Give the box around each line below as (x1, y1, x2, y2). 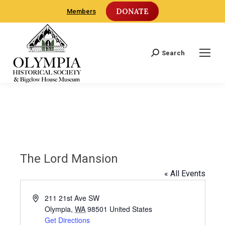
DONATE (116, 7, 149, 16)
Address (32, 192, 58, 202)
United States (109, 204, 153, 214)
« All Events (164, 169, 205, 178)
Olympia (45, 204, 71, 214)
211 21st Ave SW (45, 193, 100, 203)
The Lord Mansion (20, 152, 118, 166)
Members (66, 8, 96, 15)
